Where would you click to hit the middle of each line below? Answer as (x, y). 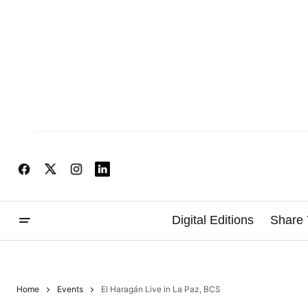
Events (70, 289)
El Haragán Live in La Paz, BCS (160, 289)
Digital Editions (212, 220)
